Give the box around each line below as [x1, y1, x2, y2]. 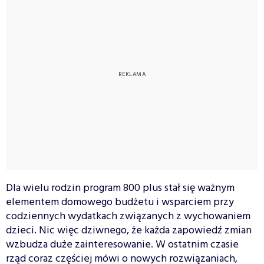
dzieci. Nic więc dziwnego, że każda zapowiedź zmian [6, 222, 252, 239]
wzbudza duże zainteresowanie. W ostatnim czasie [6, 236, 239, 253]
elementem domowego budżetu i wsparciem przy [6, 193, 234, 211]
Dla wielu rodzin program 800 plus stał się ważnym [6, 179, 235, 197]
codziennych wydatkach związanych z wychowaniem [6, 207, 250, 225]
